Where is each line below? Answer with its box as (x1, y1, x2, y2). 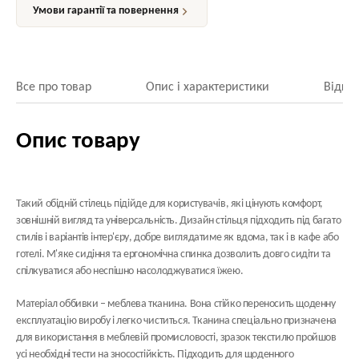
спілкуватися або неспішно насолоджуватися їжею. (16, 265, 244, 277)
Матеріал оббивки (16, 298, 99, 310)
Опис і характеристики (146, 81, 269, 94)
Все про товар (16, 81, 91, 94)
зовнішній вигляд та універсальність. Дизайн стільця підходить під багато (16, 215, 341, 227)
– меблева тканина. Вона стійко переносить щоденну (98, 298, 336, 310)
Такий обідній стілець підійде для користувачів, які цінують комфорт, (16, 198, 323, 210)
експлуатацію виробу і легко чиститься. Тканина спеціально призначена (16, 315, 337, 327)
